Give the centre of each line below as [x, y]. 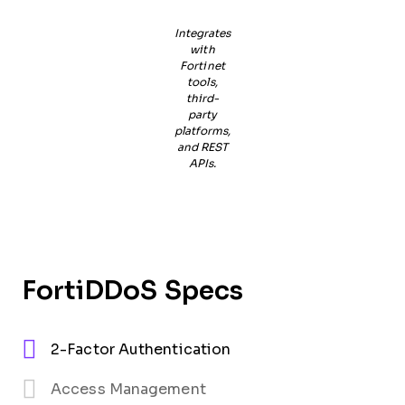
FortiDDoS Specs [132, 291]
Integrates [202, 34]
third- [202, 99]
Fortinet [202, 66]
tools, [202, 83]
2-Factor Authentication [141, 350]
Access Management [128, 390]
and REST [202, 148]
